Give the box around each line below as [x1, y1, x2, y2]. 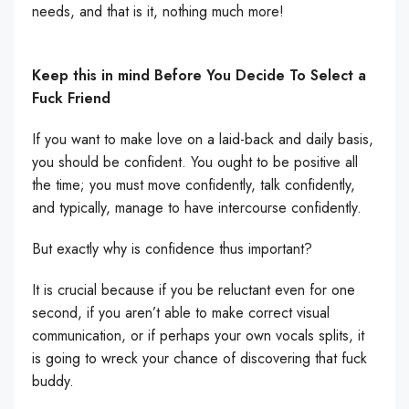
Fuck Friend [32, 88, 110, 109]
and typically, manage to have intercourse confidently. [32, 197, 362, 218]
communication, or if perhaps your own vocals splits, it [32, 325, 364, 346]
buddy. [32, 371, 74, 392]
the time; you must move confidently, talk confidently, [32, 174, 355, 195]
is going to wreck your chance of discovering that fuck [32, 348, 367, 369]
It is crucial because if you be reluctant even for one [32, 279, 355, 300]
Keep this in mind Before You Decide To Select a [32, 65, 366, 86]
